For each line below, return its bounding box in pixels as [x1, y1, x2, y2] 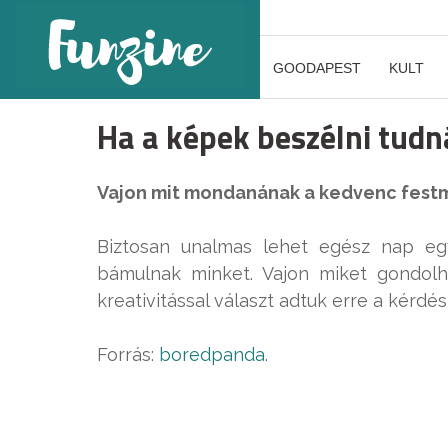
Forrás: [97, 344, 159, 366]
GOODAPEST [273, 60, 361, 76]
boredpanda [159, 344, 265, 366]
